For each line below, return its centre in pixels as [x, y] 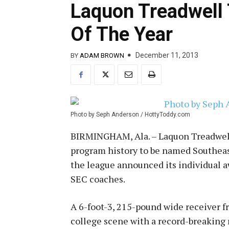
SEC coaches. [98, 179]
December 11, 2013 [167, 55]
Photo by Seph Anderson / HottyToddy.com [130, 114]
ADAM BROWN [102, 55]
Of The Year [122, 35]
